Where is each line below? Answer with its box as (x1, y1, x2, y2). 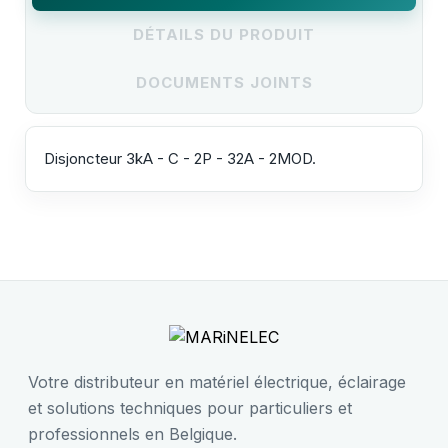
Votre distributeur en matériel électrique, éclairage (28, 371, 406, 392)
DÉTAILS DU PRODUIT (133, 24, 315, 44)
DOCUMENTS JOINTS (135, 72, 313, 92)
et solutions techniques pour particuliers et (28, 397, 352, 418)
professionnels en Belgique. (28, 423, 237, 444)
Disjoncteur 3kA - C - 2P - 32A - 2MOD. (44, 148, 324, 168)
